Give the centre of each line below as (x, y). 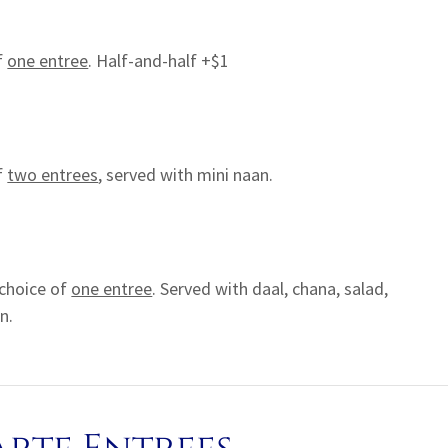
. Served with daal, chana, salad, (270, 288)
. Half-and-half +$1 (159, 60)
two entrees (53, 174)
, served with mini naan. (186, 174)
